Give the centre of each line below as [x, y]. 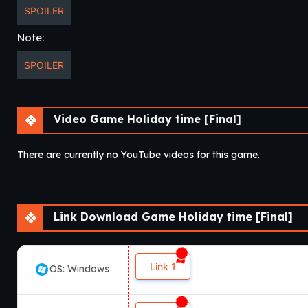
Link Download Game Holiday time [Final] [172, 216]
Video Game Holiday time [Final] [146, 119]
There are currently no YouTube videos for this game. [139, 154]
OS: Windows [79, 268]
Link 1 [163, 266]
